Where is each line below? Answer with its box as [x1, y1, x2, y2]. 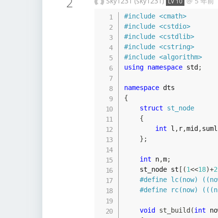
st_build [159, 206, 190, 215]
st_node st [139, 165, 179, 174]
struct [139, 104, 163, 112]
